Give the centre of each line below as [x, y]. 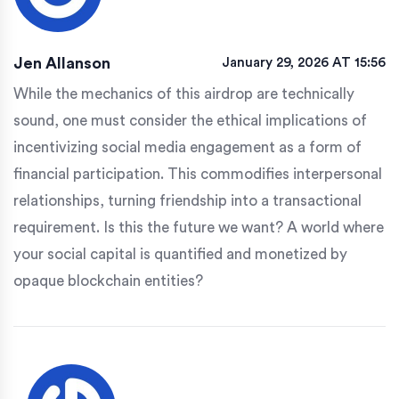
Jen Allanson [62, 64]
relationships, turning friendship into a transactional [187, 201]
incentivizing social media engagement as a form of [187, 148]
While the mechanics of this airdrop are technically [184, 94]
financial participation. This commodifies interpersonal [198, 175]
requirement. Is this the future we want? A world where [199, 228]
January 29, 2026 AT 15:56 [304, 63]
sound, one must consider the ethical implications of [190, 121]
